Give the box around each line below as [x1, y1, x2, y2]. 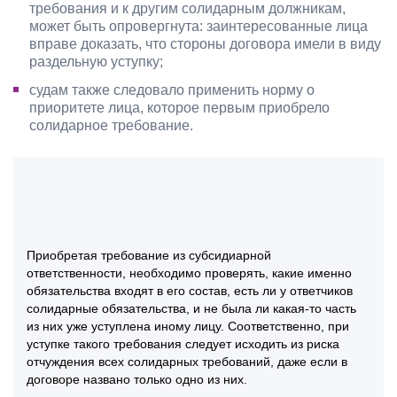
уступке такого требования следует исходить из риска [27, 336, 339, 351]
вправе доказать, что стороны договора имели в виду [29, 35, 381, 51]
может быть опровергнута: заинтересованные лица [29, 18, 368, 34]
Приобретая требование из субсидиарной [27, 247, 271, 262]
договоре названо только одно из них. [27, 371, 251, 386]
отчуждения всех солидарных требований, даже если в [27, 354, 347, 369]
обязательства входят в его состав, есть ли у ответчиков [27, 283, 353, 298]
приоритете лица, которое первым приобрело [29, 99, 330, 115]
